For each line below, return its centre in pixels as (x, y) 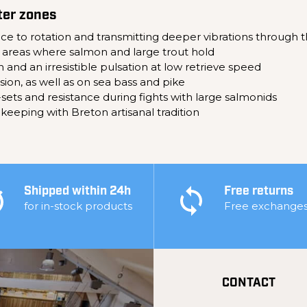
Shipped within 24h (77, 192)
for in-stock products (78, 206)
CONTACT (249, 283)
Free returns (259, 192)
